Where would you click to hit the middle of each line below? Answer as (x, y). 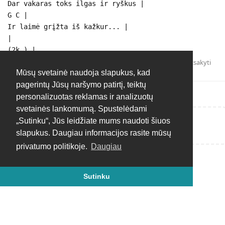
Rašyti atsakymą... (60, 124)
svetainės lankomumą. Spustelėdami (82, 109)
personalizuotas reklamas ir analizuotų (85, 97)
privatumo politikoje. (53, 147)
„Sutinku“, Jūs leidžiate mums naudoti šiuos (93, 121)
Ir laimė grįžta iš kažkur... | (68, 26)
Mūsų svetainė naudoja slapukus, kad (83, 73)
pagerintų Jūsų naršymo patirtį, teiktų (81, 85)
